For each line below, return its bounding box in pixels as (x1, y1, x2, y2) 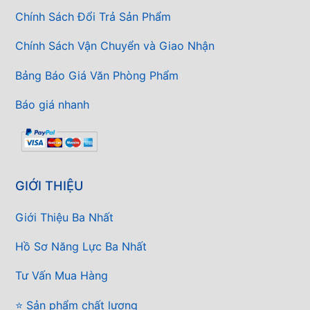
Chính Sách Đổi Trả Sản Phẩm (15, 10, 171, 24)
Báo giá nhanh (15, 97, 89, 111)
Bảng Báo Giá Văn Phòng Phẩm (15, 68, 179, 82)
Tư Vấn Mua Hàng (15, 268, 108, 283)
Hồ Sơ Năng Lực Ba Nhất (15, 239, 147, 254)
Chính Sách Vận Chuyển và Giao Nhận (15, 39, 215, 53)
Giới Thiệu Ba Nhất (15, 210, 113, 224)
